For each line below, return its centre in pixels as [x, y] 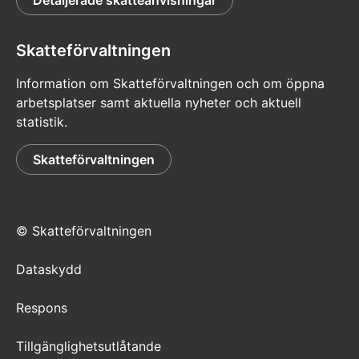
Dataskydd [49, 270]
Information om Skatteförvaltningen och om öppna [170, 84]
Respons [42, 308]
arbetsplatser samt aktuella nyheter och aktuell [159, 103]
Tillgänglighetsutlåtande [89, 347]
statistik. [42, 122]
